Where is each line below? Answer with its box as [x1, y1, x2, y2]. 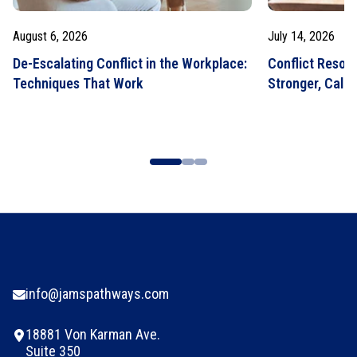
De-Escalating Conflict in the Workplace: [13, 54, 247, 72]
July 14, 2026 [268, 28, 335, 44]
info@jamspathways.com [25, 284, 169, 302]
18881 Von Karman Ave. [25, 325, 160, 343]
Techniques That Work [13, 74, 143, 92]
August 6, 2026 [13, 28, 88, 44]
